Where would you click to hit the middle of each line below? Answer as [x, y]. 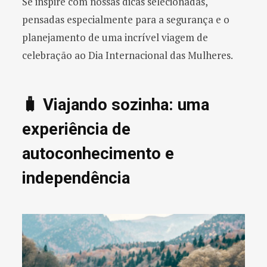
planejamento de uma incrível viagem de [115, 38]
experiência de [76, 129]
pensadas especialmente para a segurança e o [126, 20]
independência [76, 178]
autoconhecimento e [98, 153]
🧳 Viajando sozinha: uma [116, 104]
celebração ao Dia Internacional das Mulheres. [128, 55]
